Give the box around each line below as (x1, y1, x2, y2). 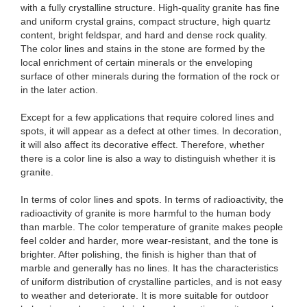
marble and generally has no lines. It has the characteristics (21, 262, 278, 273)
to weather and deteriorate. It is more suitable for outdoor (21, 290, 269, 301)
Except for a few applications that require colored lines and (21, 112, 274, 123)
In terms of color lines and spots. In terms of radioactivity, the (21, 194, 284, 205)
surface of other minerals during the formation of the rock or (21, 71, 280, 82)
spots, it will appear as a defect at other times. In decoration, (21, 125, 282, 136)
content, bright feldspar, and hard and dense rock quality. (21, 29, 267, 40)
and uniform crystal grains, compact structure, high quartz (21, 16, 271, 27)
